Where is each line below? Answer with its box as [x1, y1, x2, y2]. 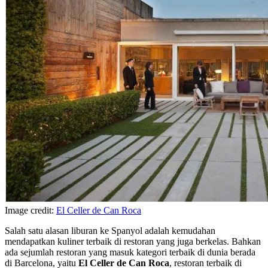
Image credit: [5, 205, 56, 215]
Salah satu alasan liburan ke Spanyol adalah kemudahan [5, 225, 215, 236]
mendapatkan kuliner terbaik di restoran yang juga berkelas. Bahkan [5, 236, 261, 246]
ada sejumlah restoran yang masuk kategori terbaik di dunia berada [5, 246, 255, 257]
